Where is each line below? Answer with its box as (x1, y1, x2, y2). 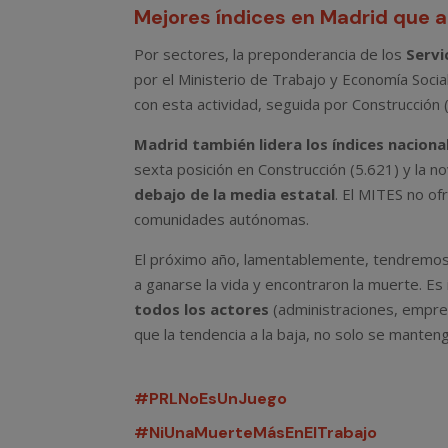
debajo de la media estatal (134, 184, 336, 205)
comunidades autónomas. (134, 209, 310, 230)
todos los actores (134, 299, 270, 320)
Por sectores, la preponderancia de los (134, 44, 407, 65)
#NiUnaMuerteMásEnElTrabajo (134, 422, 378, 444)
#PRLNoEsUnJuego (134, 388, 288, 410)
